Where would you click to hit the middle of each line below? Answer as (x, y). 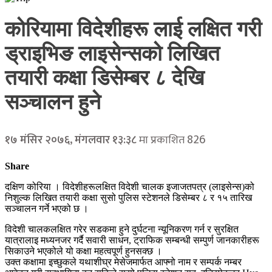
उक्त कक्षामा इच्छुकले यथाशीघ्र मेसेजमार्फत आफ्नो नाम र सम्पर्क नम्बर (123, 262)
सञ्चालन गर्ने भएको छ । (47, 208)
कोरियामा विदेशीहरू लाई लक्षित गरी (133, 30)
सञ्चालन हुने (53, 103)
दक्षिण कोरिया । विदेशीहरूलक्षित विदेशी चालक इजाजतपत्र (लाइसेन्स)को (130, 186)
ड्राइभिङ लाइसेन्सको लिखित (112, 54)
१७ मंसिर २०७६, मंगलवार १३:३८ (71, 140)
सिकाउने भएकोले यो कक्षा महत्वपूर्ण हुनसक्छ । (83, 251)
